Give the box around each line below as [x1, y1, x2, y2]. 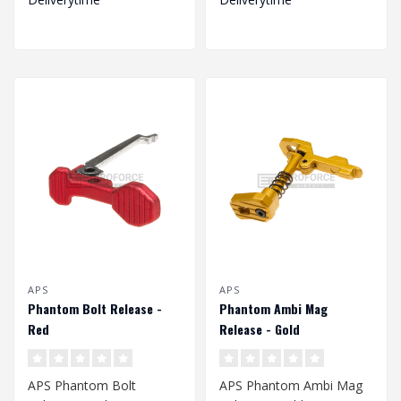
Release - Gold [219, 319, 300, 338]
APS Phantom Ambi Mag [219, 376, 363, 394]
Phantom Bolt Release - [28, 298, 162, 318]
